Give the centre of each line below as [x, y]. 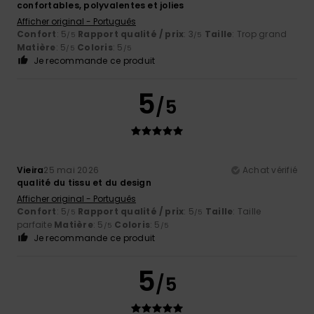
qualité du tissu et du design [84, 182]
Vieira [30, 170]
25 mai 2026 [71, 170]
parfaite [36, 224]
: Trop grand [260, 34]
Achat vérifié [269, 170]
